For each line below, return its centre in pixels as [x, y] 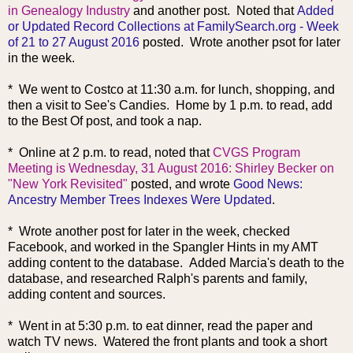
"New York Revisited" [68, 184]
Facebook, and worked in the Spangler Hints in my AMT [163, 247]
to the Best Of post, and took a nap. [105, 121]
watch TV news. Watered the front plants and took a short [167, 342]
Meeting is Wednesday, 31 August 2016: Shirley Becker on [171, 169]
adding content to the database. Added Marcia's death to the [176, 263]
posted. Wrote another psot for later [240, 43]
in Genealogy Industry [69, 11]
